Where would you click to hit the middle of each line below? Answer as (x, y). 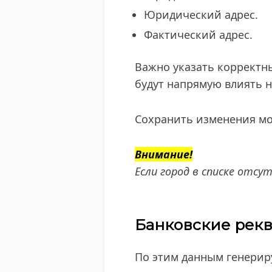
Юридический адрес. (201, 14)
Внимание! (164, 154)
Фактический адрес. (198, 34)
